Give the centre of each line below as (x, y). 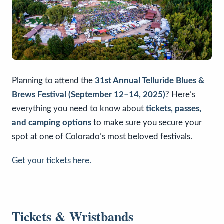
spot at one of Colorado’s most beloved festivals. (102, 137)
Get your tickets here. (52, 161)
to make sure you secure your (147, 123)
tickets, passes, (174, 109)
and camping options (52, 123)
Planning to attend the (53, 81)
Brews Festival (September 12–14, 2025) (89, 95)
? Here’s (180, 95)
